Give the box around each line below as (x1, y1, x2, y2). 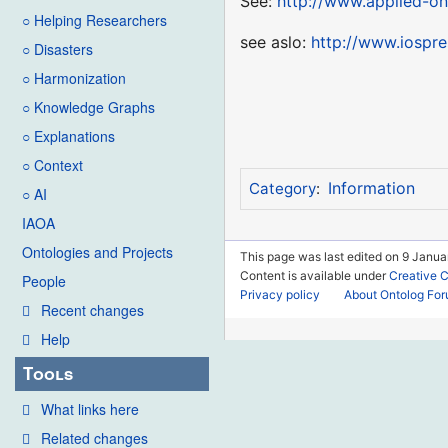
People (22, 271, 66, 292)
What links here (41, 398, 139, 419)
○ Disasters (22, 39, 93, 60)
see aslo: (240, 31, 312, 52)
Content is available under (240, 267, 390, 283)
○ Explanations (22, 126, 115, 147)
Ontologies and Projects (22, 242, 173, 263)
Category (248, 179, 316, 199)
